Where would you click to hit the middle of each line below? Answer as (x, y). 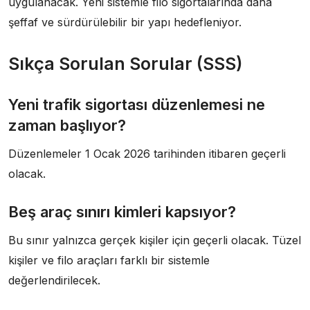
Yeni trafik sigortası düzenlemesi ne (137, 104)
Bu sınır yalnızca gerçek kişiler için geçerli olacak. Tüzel (155, 240)
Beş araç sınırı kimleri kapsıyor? (122, 212)
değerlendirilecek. (54, 280)
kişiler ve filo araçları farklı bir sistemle (109, 260)
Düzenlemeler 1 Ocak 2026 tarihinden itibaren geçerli (147, 154)
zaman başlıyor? (67, 125)
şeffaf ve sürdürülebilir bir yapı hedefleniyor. (125, 22)
